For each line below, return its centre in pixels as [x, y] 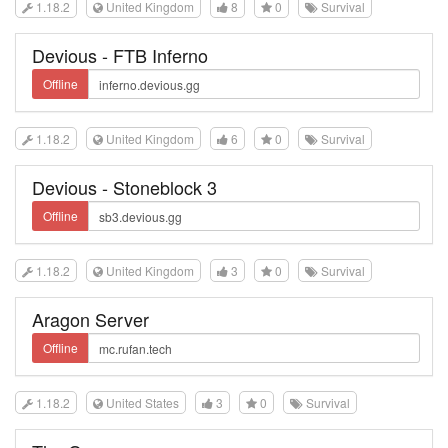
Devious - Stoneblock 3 [124, 187]
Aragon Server [90, 319]
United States [141, 402]
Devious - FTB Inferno [120, 55]
